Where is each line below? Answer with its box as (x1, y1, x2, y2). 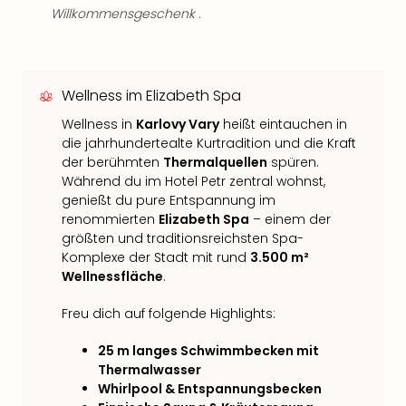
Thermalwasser (98, 361, 201, 379)
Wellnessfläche (62, 267, 163, 285)
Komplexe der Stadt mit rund (62, 248, 250, 266)
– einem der (249, 210, 331, 228)
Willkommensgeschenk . (51, 5, 201, 23)
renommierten (62, 210, 159, 228)
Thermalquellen (163, 153, 267, 171)
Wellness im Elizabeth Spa (62, 85, 241, 106)
